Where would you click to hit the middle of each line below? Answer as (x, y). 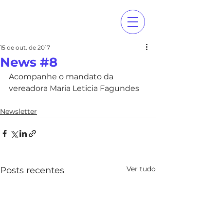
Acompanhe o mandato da (62, 77)
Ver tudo (141, 169)
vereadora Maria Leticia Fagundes (74, 88)
